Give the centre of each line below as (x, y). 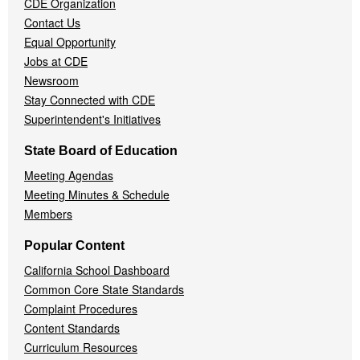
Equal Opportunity (70, 42)
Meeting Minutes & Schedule (97, 194)
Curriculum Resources (81, 347)
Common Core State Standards (104, 289)
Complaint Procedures (81, 309)
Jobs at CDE (56, 61)
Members (48, 214)
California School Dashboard (97, 270)
